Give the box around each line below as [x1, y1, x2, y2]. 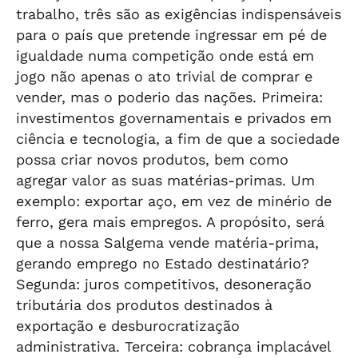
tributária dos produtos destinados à [16, 296, 272, 313]
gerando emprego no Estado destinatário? [16, 255, 309, 272]
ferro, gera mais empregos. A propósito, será [16, 213, 324, 230]
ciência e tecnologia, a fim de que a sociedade [16, 130, 340, 147]
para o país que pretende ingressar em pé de [16, 26, 327, 43]
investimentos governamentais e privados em [16, 109, 332, 126]
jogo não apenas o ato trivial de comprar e [16, 68, 312, 85]
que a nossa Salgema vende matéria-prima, [16, 234, 319, 251]
